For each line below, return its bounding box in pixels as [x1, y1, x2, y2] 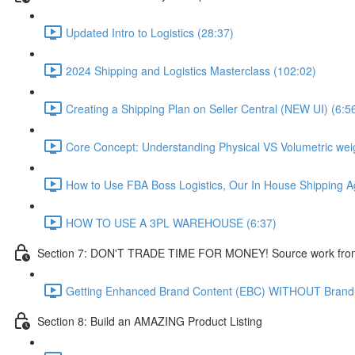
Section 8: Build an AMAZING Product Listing [37, 312, 262, 329]
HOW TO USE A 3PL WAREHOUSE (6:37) [66, 214, 277, 231]
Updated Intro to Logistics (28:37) [66, 24, 234, 40]
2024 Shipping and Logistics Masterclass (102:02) [66, 62, 316, 78]
